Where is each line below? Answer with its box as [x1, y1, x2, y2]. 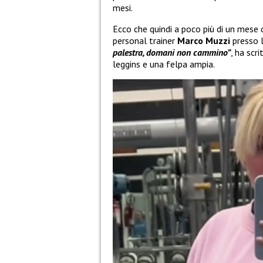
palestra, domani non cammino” [113, 46, 231, 59]
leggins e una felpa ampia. [113, 58, 215, 70]
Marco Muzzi [177, 35, 232, 47]
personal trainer [113, 35, 177, 47]
